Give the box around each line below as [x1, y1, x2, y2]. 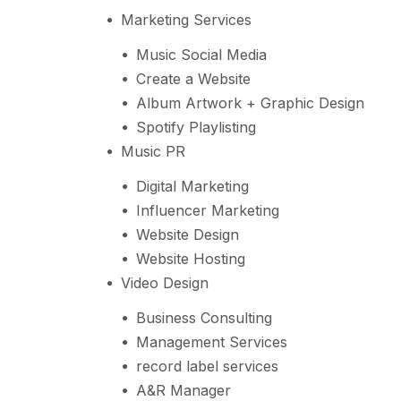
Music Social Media [135, 45, 267, 64]
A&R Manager [135, 380, 231, 399]
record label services [135, 356, 278, 375]
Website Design [135, 225, 239, 243]
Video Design [120, 273, 209, 292]
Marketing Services [120, 10, 252, 29]
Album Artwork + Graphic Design [135, 93, 364, 112]
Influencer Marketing [135, 200, 279, 219]
